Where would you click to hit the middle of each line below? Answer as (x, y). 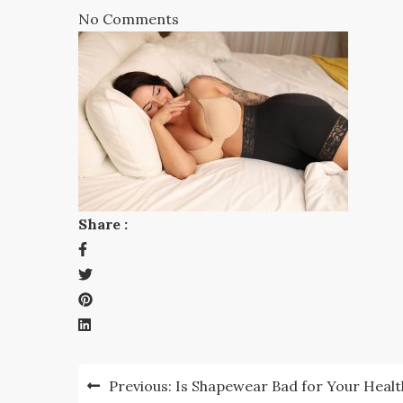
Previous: (140, 385)
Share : (103, 224)
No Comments (129, 18)
